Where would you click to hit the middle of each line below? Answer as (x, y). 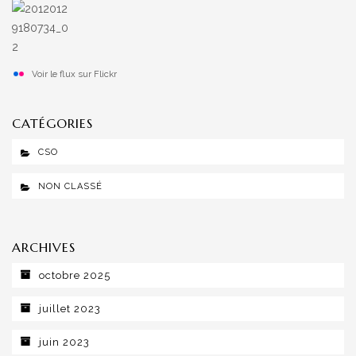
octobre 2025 (75, 275)
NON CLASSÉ (70, 186)
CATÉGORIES (52, 123)
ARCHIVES (44, 247)
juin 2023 (64, 342)
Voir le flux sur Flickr (74, 74)
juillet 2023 (70, 309)
